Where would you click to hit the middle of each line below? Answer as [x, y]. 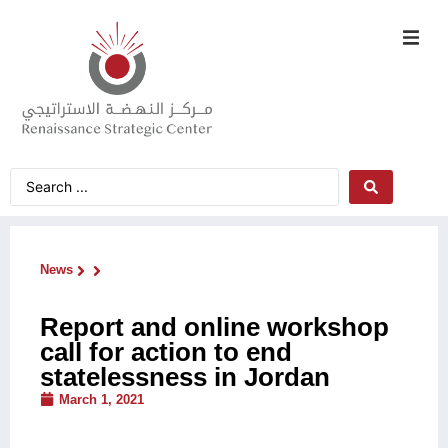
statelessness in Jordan [185, 376]
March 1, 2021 [101, 399]
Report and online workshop [214, 326]
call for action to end [166, 351]
